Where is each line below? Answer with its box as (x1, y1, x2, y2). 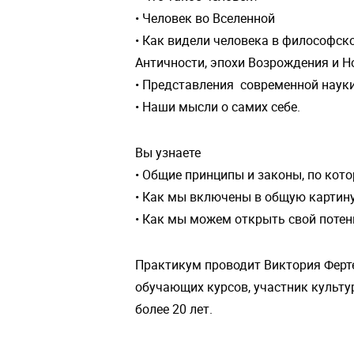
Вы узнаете (135, 143, 201, 161)
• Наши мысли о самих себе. (135, 97, 300, 115)
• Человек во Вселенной (135, 9, 275, 27)
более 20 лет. (135, 299, 213, 318)
